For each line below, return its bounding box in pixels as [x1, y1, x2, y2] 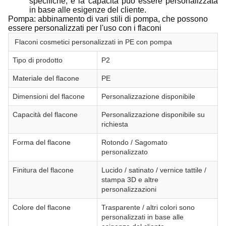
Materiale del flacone [13, 74, 79, 82]
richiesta [101, 120, 128, 128]
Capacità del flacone [13, 110, 78, 119]
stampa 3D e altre [101, 176, 158, 184]
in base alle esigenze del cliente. [29, 6, 146, 14]
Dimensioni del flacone [13, 92, 85, 100]
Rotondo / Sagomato [101, 138, 167, 146]
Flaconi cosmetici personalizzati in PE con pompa [13, 38, 172, 46]
